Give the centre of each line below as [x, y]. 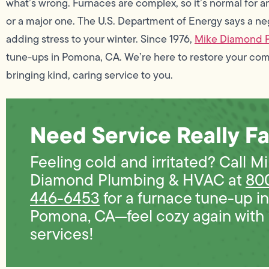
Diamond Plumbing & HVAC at [138, 180]
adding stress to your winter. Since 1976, [100, 39]
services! [62, 234]
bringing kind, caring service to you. [89, 75]
